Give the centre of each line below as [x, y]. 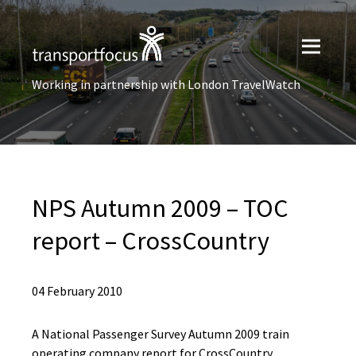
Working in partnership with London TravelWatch [166, 84]
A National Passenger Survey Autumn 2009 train [161, 334]
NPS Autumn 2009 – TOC [160, 208]
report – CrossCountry [151, 241]
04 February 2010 [77, 291]
